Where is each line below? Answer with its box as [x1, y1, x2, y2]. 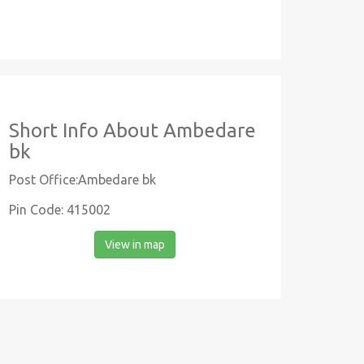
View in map [105, 238, 165, 251]
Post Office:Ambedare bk [9, 172, 156, 187]
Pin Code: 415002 [9, 202, 110, 217]
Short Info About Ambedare [9, 119, 256, 141]
